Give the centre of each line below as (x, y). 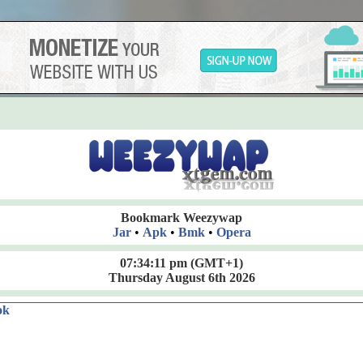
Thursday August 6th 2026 (181, 278)
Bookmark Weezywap (181, 218)
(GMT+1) (216, 263)
